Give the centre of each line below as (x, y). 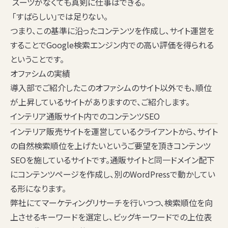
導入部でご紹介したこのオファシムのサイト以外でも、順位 (111, 88)
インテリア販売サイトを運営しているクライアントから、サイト (114, 132)
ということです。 (37, 59)
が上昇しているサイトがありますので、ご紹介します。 (100, 102)
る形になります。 (38, 189)
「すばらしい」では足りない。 (59, 17)
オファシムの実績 (40, 74)
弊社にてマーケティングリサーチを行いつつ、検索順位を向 (111, 203)
